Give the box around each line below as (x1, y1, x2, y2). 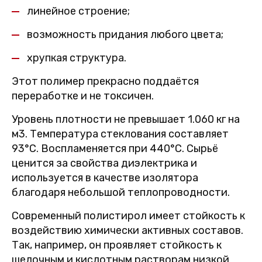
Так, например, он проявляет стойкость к (12, 239, 222, 251)
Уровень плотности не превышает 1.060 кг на (12, 113, 240, 126)
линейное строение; (27, 5, 130, 18)
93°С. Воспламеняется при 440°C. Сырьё (12, 142, 218, 155)
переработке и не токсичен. (12, 89, 154, 102)
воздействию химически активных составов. (12, 224, 243, 237)
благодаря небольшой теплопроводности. (12, 186, 230, 199)
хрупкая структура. (27, 51, 126, 64)
